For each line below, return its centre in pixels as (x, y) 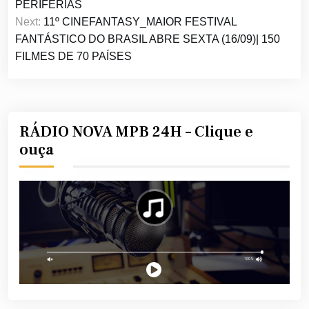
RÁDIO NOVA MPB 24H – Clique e (136, 132)
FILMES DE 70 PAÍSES (73, 57)
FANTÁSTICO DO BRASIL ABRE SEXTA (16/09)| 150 (148, 39)
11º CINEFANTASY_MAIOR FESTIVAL (140, 22)
